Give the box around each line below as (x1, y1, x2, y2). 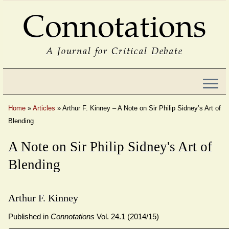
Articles (33, 104, 55, 112)
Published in (8, 212, 51, 221)
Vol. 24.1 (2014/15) (95, 212, 159, 221)
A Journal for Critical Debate (46, 43, 183, 57)
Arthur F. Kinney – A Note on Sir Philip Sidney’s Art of (62, 104, 221, 112)
